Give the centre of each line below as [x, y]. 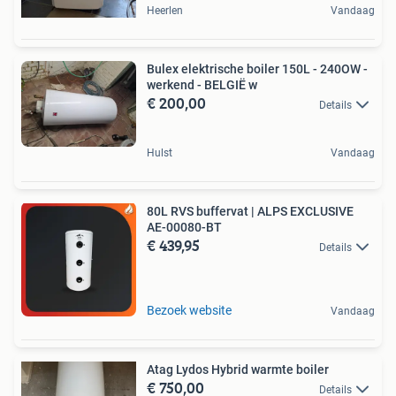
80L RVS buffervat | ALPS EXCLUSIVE [250, 212]
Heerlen [165, 10]
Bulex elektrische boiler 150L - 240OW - [257, 69]
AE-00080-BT [184, 228]
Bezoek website [189, 311]
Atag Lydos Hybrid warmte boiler [238, 370]
